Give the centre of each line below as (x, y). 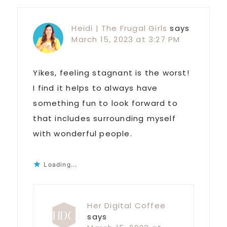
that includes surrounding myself (104, 119)
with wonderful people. (83, 134)
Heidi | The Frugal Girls (120, 28)
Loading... (61, 165)
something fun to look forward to (105, 103)
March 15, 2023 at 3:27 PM (126, 40)
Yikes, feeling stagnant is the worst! (111, 73)
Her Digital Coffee (126, 206)
